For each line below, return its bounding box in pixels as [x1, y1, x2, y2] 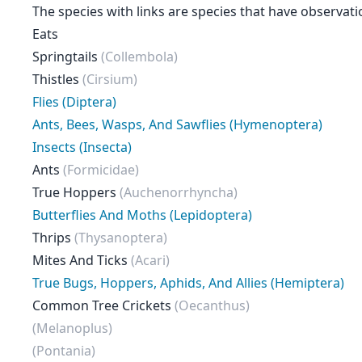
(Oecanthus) [175, 297, 250, 314]
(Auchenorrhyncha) [120, 183, 238, 201]
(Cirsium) [82, 70, 137, 88]
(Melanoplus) [32, 319, 112, 337]
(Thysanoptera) [74, 229, 167, 246]
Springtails [32, 48, 101, 65]
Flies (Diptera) [32, 93, 116, 111]
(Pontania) [32, 342, 95, 360]
